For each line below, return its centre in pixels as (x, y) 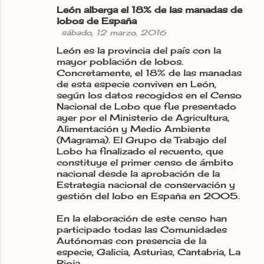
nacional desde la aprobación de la (138, 173)
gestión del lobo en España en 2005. (148, 196)
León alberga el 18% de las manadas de (149, 9)
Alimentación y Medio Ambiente (133, 128)
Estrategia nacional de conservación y (146, 184)
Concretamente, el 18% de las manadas (149, 72)
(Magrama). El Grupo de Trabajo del (141, 140)
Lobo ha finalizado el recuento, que (140, 151)
